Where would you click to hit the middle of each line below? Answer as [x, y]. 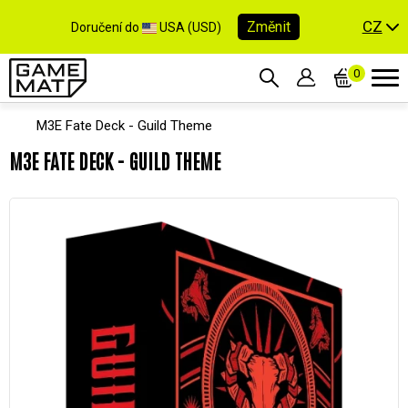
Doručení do [107, 27]
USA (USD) [191, 27]
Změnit [269, 26]
